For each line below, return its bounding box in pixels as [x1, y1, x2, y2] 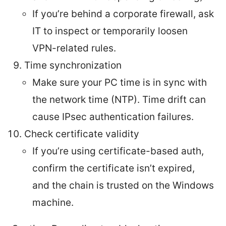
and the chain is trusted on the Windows [32, 180, 214, 192]
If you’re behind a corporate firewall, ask [32, 8, 214, 20]
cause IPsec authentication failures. [32, 111, 194, 123]
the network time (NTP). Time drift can [32, 94, 206, 106]
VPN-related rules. [32, 42, 116, 54]
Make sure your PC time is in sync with [32, 77, 207, 89]
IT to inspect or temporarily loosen [32, 25, 188, 37]
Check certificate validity [24, 128, 139, 140]
